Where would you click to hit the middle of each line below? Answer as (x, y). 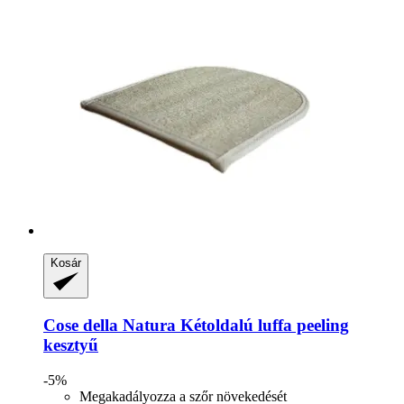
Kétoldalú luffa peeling (262, 325)
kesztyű (71, 345)
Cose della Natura (110, 325)
